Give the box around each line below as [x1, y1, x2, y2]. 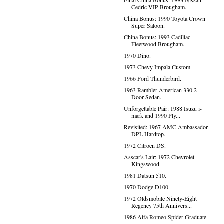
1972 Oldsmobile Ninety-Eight [123, 194, 197, 202]
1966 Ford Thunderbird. [123, 74, 181, 82]
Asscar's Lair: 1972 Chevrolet [123, 153, 194, 161]
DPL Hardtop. [131, 130, 165, 138]
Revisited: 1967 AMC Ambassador [123, 123, 208, 131]
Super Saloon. [131, 21, 165, 29]
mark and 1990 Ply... [131, 111, 180, 119]
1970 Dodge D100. [123, 183, 170, 191]
